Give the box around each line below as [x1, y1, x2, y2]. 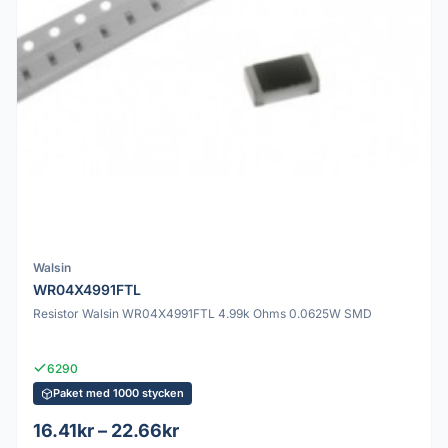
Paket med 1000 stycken [53, 386, 184, 401]
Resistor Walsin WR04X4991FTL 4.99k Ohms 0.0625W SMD [33, 306, 372, 322]
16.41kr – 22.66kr [33, 420, 179, 442]
